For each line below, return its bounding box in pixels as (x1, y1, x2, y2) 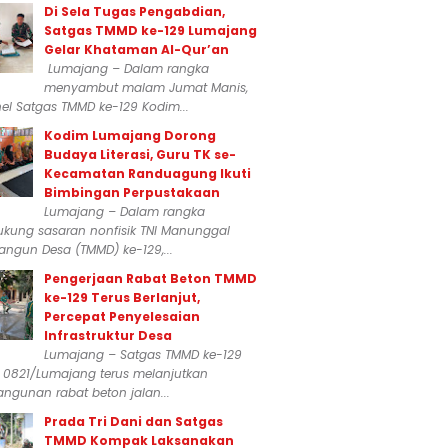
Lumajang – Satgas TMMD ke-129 (44, 346, 242, 363)
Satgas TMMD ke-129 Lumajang (44, 22, 257, 39)
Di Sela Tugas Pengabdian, (44, 3, 225, 20)
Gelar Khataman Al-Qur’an (44, 41, 229, 58)
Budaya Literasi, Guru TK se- (44, 146, 236, 163)
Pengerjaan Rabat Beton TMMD (44, 270, 257, 287)
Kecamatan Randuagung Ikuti (44, 165, 251, 182)
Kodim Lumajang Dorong (44, 127, 216, 144)
